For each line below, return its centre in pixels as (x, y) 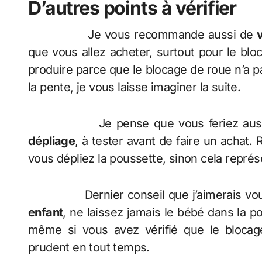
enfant (46, 213)
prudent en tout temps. (89, 248)
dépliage (52, 141)
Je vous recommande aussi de (143, 35)
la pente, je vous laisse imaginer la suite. (135, 87)
